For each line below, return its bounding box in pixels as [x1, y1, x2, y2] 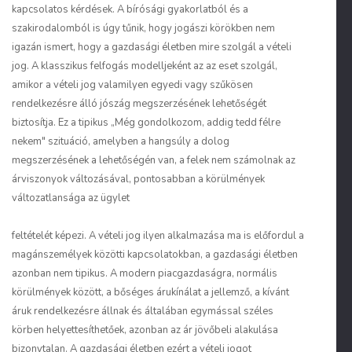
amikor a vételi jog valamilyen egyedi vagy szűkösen [12, 78, 253, 92]
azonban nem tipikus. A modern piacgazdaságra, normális [12, 266, 277, 280]
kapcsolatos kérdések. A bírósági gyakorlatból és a [12, 2, 248, 16]
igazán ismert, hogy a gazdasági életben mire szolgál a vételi [12, 40, 291, 54]
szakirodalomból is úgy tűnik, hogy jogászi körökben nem [12, 21, 275, 35]
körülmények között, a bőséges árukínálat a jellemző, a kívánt [12, 285, 289, 299]
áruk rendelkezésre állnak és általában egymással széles [12, 304, 273, 318]
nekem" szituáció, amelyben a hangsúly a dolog [12, 134, 229, 148]
